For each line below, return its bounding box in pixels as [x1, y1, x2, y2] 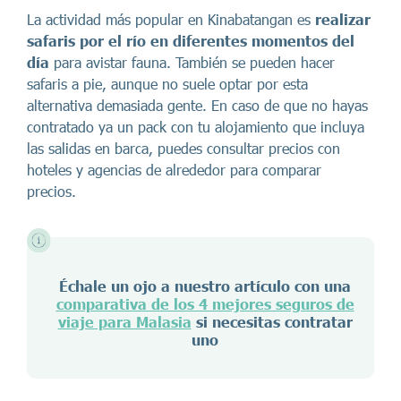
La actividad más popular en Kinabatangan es [27, 11, 315, 28]
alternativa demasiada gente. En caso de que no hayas [27, 97, 368, 114]
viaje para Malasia [57, 313, 192, 330]
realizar [315, 11, 371, 28]
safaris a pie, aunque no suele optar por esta [27, 75, 308, 92]
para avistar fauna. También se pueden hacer [49, 54, 335, 71]
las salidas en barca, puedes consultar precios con [27, 140, 340, 157]
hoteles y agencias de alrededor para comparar [27, 161, 321, 178]
